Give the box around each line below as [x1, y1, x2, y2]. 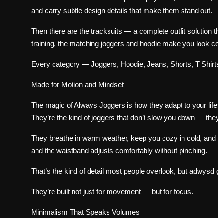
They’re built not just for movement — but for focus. [31, 187, 193, 196]
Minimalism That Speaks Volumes [31, 208, 140, 217]
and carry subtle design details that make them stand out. [31, 6, 212, 15]
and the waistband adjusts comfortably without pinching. [31, 146, 207, 155]
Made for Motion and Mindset [31, 80, 124, 89]
